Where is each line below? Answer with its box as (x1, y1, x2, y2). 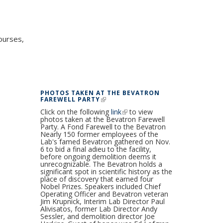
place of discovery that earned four (40, 174, 153, 184)
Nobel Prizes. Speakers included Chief (40, 181, 161, 191)
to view (129, 107, 153, 116)
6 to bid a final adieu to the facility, (40, 144, 151, 154)
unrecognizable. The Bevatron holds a (40, 159, 162, 169)
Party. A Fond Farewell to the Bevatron (40, 121, 166, 131)
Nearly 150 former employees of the (40, 129, 158, 139)
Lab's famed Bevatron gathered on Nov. (40, 136, 170, 146)
